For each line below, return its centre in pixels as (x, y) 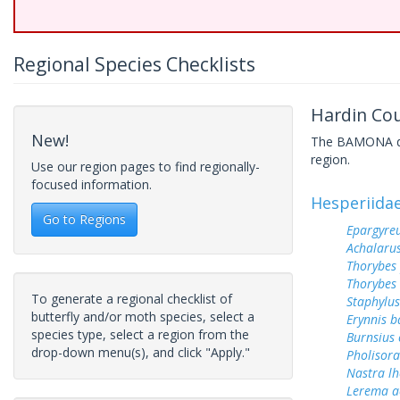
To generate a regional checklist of (132, 299)
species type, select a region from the (140, 334)
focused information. (92, 184)
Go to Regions (84, 219)
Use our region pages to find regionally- (146, 167)
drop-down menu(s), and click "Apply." (141, 352)
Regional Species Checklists (134, 64)
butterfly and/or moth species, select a (143, 317)
